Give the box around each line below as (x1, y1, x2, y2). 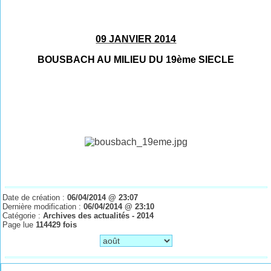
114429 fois (36, 220, 77, 229)
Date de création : (2, 192, 68, 202)
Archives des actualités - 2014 (43, 211, 154, 220)
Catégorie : (2, 211, 44, 220)
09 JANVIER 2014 (96, 33, 177, 44)
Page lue (2, 220, 36, 229)
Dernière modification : (2, 201, 84, 211)
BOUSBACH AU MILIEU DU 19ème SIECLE (38, 54, 235, 65)
